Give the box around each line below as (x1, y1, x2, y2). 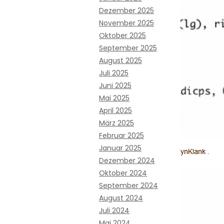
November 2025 (99, 18, 154, 28)
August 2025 (99, 55, 142, 65)
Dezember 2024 (99, 155, 155, 165)
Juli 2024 (99, 205, 129, 215)
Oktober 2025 (99, 30, 146, 40)
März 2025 (99, 118, 134, 128)
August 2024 (99, 193, 143, 203)
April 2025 (99, 105, 132, 115)
